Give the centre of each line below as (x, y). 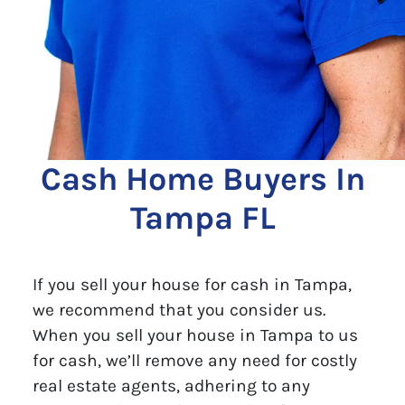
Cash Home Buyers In (202, 179)
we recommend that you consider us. (179, 309)
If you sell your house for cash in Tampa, (192, 284)
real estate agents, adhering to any (171, 385)
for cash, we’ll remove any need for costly (194, 360)
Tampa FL (202, 217)
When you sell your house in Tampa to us (195, 334)
